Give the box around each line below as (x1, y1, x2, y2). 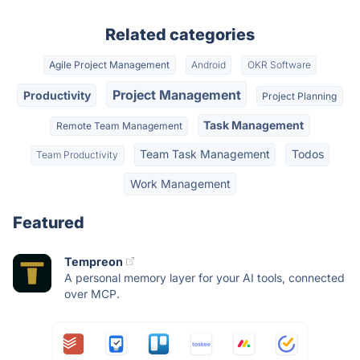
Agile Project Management (49, 59, 170, 72)
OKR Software (247, 59, 311, 72)
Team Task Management (140, 147, 270, 162)
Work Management (129, 176, 231, 190)
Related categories (105, 25, 255, 44)
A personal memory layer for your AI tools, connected (64, 270, 345, 284)
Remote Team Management (55, 119, 182, 132)
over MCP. (64, 286, 120, 301)
